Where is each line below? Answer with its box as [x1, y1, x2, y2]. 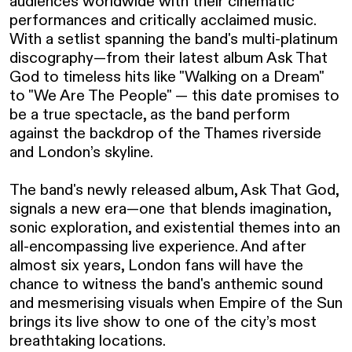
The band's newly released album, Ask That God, [9, 180, 339, 200]
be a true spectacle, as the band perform [9, 104, 290, 124]
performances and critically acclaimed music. [9, 10, 316, 30]
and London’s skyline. [9, 142, 153, 162]
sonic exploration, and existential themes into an [9, 218, 340, 237]
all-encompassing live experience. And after [9, 236, 306, 256]
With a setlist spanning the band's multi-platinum [9, 29, 338, 49]
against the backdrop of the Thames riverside [9, 123, 321, 143]
